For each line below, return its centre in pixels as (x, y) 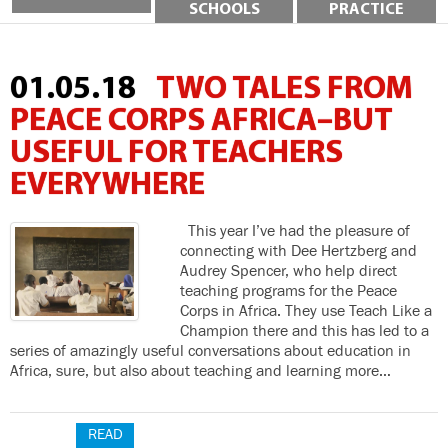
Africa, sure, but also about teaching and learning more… (200, 371)
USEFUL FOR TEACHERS (176, 153)
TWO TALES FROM (284, 89)
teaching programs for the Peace (288, 291)
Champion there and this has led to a (304, 331)
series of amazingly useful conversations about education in (210, 351)
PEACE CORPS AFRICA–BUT (201, 121)
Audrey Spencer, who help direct (288, 271)
